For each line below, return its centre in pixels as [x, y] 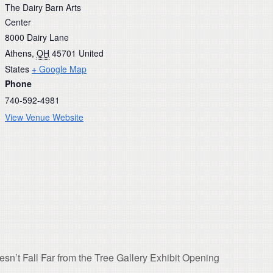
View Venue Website [44, 117]
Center [18, 22]
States [17, 69]
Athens [18, 53]
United [91, 53]
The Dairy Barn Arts [43, 7]
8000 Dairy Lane [37, 37]
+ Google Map [59, 69]
